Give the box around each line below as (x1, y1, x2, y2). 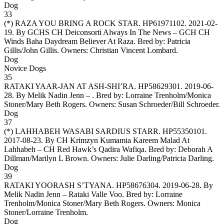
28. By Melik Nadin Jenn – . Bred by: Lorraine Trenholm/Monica (4, 90, 211, 99)
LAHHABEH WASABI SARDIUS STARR (15, 126, 158, 135)
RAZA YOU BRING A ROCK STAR (15, 18, 138, 27)
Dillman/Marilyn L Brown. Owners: (4, 153, 120, 162)
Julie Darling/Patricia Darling (120, 153, 212, 162)
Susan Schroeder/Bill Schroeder (118, 99, 218, 108)
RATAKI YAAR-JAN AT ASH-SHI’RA (4, 81, 134, 90)
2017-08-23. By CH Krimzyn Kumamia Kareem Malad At (4, 135, 189, 144)
